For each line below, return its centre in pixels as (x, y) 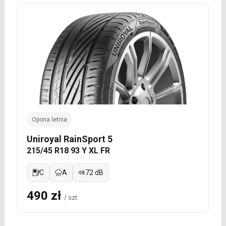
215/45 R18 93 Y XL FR (68, 150)
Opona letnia (49, 119)
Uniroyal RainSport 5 (69, 139)
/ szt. (71, 197)
